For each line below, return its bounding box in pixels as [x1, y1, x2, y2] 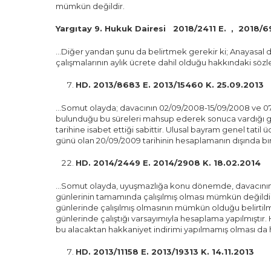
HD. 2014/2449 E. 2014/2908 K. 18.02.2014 [75, 158, 261, 168]
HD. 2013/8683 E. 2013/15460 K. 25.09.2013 [75, 80, 264, 90]
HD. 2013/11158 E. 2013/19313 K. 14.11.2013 [75, 247, 254, 256]
